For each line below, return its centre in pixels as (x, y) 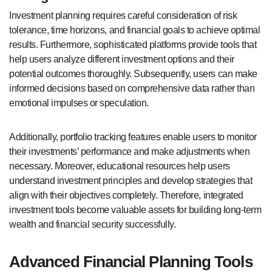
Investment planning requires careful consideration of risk (123, 16)
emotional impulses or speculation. (79, 103)
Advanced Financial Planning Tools (131, 262)
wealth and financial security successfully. (93, 225)
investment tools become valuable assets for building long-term (135, 210)
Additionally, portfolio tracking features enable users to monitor (133, 137)
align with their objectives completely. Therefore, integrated (126, 195)
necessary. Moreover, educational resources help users (120, 166)
